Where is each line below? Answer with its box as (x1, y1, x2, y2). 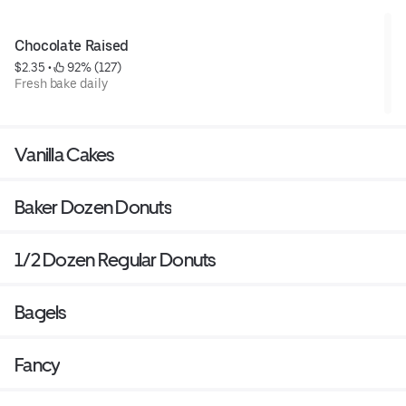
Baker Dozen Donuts (14, 196, 172, 219)
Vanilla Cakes (14, 143, 114, 167)
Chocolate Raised (14, 37, 129, 55)
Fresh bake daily (14, 76, 108, 92)
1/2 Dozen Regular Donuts (14, 248, 216, 272)
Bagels (14, 301, 66, 324)
